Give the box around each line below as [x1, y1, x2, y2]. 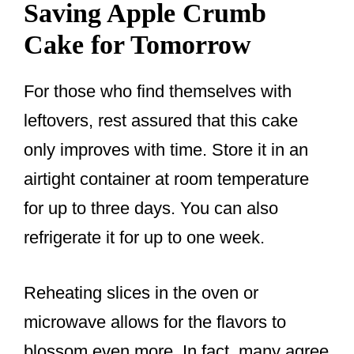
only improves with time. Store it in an [24, 140, 308, 160]
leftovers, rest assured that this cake [24, 111, 298, 131]
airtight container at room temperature [24, 169, 309, 190]
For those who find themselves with [24, 81, 292, 102]
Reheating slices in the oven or [24, 283, 258, 303]
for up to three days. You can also [24, 198, 278, 219]
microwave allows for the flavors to [24, 312, 286, 333]
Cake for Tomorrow [24, 30, 251, 60]
